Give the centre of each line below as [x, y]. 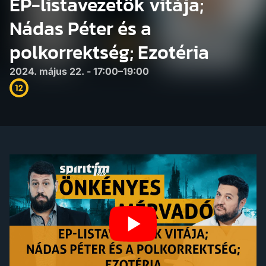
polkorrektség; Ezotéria [109, 52]
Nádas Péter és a [80, 28]
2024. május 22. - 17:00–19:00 [79, 71]
